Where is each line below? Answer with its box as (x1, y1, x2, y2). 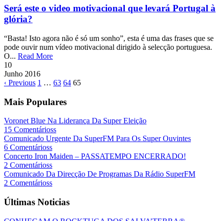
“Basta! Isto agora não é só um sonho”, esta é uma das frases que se (4, 34, 214, 42)
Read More (18, 51, 53, 60)
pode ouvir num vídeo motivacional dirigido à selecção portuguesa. (4, 42, 212, 51)
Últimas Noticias (4, 197, 70, 208)
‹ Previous (4, 78, 36, 87)
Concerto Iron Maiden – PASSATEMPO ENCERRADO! (4, 152, 186, 161)
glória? (4, 14, 33, 25)
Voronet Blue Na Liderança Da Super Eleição (4, 116, 147, 125)
